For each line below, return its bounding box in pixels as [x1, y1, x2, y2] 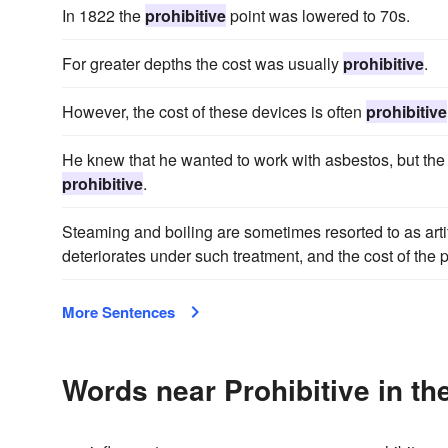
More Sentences [62, 301, 175, 323]
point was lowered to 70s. [226, 4, 410, 27]
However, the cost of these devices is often [62, 100, 366, 123]
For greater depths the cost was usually [62, 52, 343, 75]
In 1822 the [62, 4, 145, 27]
